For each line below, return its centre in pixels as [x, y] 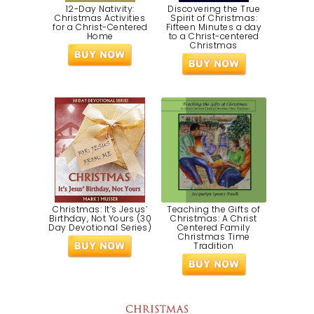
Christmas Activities [100, 18]
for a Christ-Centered [100, 27]
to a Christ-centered [214, 36]
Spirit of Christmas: [214, 18]
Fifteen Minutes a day [214, 27]
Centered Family [214, 227]
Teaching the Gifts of [214, 209]
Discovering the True [214, 8]
